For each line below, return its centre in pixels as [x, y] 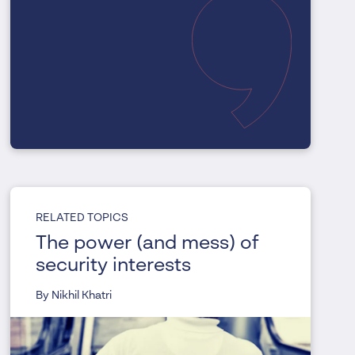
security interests [114, 267]
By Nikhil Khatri [74, 296]
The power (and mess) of [148, 244]
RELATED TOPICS [82, 218]
